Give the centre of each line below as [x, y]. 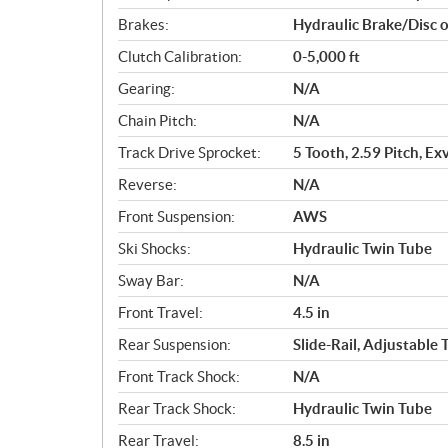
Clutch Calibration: [180, 56]
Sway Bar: [151, 280]
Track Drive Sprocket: [189, 152]
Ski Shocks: [154, 248]
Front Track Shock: [179, 376]
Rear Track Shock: [177, 408]
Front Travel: [160, 312]
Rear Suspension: [174, 344]
